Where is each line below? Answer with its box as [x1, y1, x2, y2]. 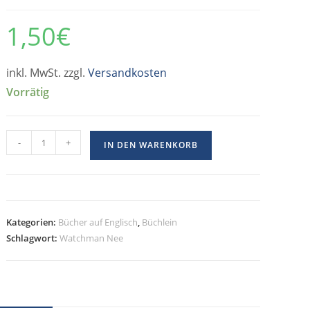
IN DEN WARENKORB [104, 139, 199, 151]
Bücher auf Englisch [58, 216, 138, 228]
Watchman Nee [60, 232, 124, 244]
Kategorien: [6, 216, 59, 228]
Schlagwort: [6, 232, 60, 244]
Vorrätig [6, 84, 50, 100]
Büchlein [142, 216, 178, 228]
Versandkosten [88, 65, 167, 80]
